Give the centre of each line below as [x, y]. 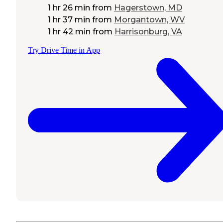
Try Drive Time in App [64, 50]
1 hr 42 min [69, 31]
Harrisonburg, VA [148, 31]
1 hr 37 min [69, 19]
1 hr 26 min [69, 7]
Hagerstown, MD [148, 7]
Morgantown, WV [149, 19]
